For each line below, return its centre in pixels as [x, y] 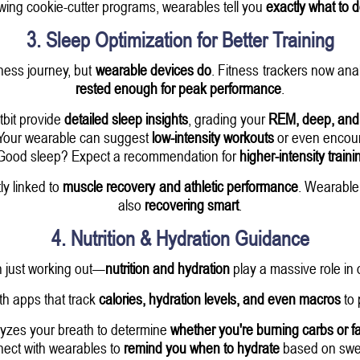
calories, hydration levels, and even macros [219, 298]
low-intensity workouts [213, 137]
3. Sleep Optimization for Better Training [180, 39]
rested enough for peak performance [178, 88]
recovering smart [192, 204]
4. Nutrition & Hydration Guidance [180, 238]
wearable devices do [153, 69]
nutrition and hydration [167, 268]
